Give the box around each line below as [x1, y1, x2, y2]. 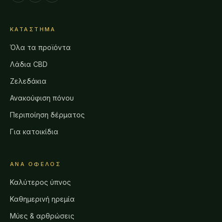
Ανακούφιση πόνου [10, 94, 74, 103]
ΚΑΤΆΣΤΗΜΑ [10, 26, 56, 33]
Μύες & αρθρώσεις [10, 212, 74, 221]
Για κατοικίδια [10, 127, 58, 136]
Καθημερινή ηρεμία [10, 195, 75, 204]
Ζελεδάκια [10, 77, 47, 86]
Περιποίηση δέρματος [10, 111, 85, 119]
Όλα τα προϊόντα [10, 43, 71, 52]
